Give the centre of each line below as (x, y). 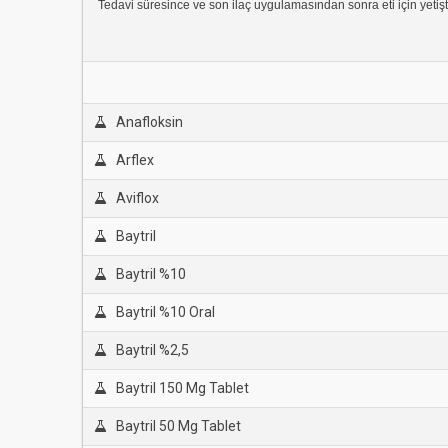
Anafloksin (149, 122)
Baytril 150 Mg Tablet (182, 388)
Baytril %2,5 (152, 350)
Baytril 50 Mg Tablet (178, 426)
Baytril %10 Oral (165, 312)
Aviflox (137, 198)
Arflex (134, 160)
